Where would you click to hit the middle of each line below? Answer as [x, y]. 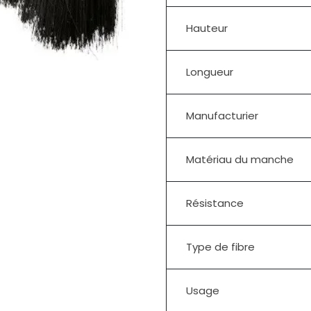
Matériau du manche [240, 159]
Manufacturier [222, 115]
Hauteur [207, 28]
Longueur [210, 72]
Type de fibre [220, 246]
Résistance [215, 203]
